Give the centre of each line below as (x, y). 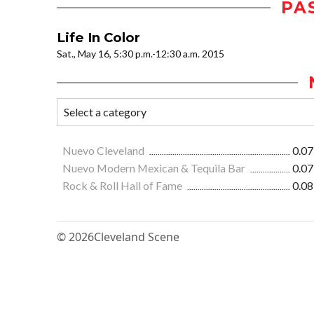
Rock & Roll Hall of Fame (123, 186)
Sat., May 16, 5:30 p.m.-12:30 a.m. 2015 (141, 54)
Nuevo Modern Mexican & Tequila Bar (155, 168)
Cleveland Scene (137, 237)
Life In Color (98, 38)
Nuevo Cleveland (104, 151)
